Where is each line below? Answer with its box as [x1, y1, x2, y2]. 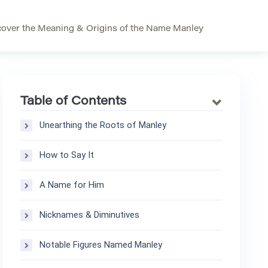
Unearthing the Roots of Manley [39, 120, 167, 130]
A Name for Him [39, 179, 105, 190]
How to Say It [39, 150, 95, 160]
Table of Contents [20, 96, 127, 108]
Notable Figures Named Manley [39, 239, 163, 250]
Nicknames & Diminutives [39, 209, 140, 220]
